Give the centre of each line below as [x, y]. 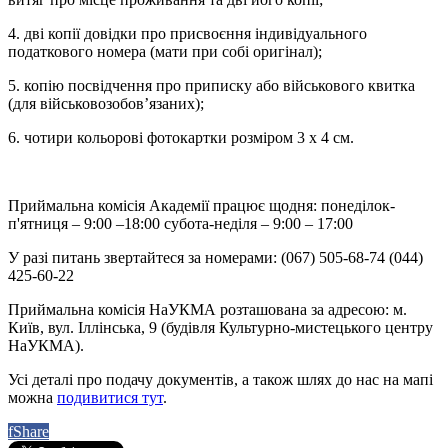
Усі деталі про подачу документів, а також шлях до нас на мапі [220, 380]
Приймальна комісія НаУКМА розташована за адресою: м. [207, 310]
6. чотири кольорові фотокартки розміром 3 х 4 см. [181, 138]
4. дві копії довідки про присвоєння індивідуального [187, 34]
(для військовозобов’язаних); [106, 104]
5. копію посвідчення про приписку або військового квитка [211, 86]
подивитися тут [110, 398]
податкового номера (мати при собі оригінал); [165, 52]
